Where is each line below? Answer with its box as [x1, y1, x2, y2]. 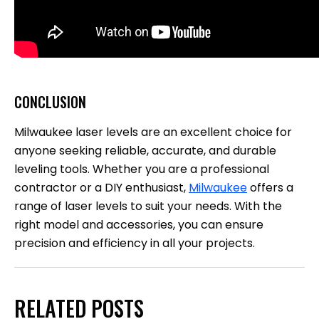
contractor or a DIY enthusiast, [14, 179, 189, 196]
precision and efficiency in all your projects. [14, 234, 255, 251]
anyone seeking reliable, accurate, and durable [14, 142, 276, 159]
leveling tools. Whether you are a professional [14, 160, 269, 177]
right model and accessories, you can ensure [14, 216, 263, 233]
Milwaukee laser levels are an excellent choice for [14, 123, 292, 140]
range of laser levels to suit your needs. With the [14, 197, 282, 214]
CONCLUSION [14, 90, 86, 113]
